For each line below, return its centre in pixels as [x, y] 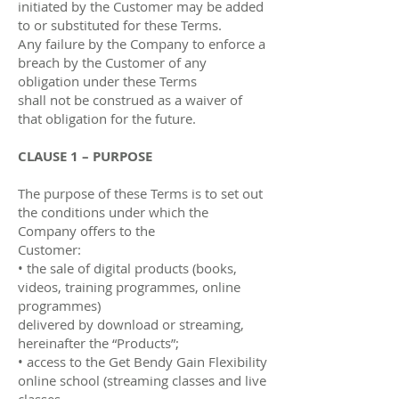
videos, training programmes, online [129, 286]
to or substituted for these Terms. [120, 24]
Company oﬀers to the [86, 230]
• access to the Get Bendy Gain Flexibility [142, 361]
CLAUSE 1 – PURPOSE [85, 156]
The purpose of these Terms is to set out [140, 193]
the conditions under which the [113, 212]
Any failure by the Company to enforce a [142, 43]
